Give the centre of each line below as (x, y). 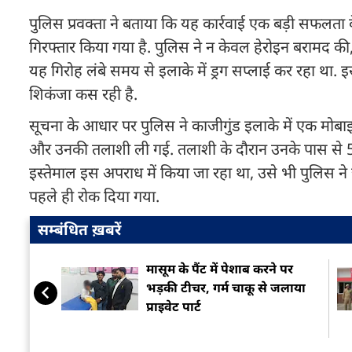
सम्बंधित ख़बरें (79, 229)
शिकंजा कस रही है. (83, 94)
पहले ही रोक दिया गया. (94, 196)
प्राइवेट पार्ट (174, 306)
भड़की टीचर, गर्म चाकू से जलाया (226, 288)
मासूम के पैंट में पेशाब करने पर (220, 269)
